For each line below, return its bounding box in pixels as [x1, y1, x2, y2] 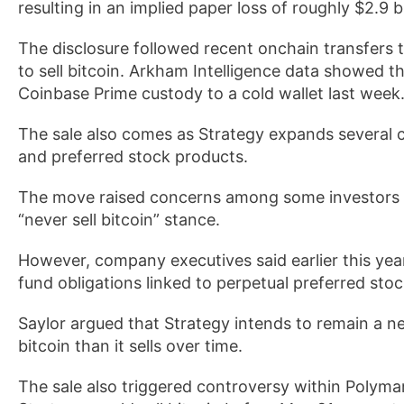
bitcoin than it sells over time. [18, 336, 243, 355]
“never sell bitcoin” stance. [18, 210, 220, 229]
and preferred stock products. [18, 147, 248, 166]
